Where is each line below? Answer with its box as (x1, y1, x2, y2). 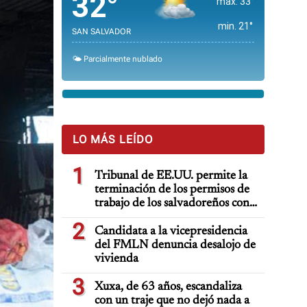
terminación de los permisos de (95, 184, 249, 196)
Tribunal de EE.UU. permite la (95, 170, 247, 182)
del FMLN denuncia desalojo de (95, 239, 256, 251)
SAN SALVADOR (72, 27, 131, 36)
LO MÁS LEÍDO (73, 133, 153, 146)
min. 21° (218, 21, 253, 32)
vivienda (95, 253, 138, 265)
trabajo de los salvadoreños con (95, 197, 249, 210)
